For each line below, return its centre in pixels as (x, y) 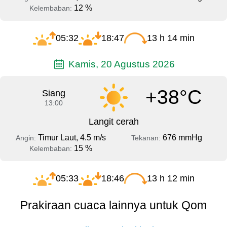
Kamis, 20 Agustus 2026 (121, 64)
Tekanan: (147, 138)
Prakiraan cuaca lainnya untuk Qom (113, 205)
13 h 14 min (171, 38)
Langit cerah (113, 121)
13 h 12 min (171, 178)
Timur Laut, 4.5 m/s (72, 137)
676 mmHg (182, 137)
